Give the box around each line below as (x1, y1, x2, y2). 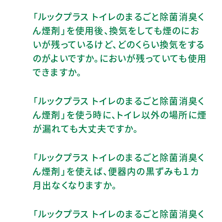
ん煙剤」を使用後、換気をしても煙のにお (33, 23, 199, 37)
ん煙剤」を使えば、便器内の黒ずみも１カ (33, 164, 199, 177)
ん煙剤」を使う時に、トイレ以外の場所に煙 (33, 108, 207, 121)
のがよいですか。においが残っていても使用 (33, 51, 207, 64)
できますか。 (33, 65, 82, 78)
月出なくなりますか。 (33, 178, 117, 191)
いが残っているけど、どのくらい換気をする (33, 37, 205, 51)
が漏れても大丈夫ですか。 (33, 121, 139, 135)
